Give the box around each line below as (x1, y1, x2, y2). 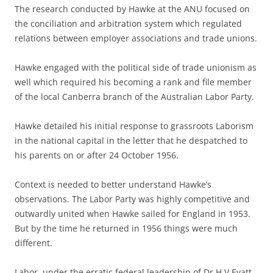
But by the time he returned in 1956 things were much (15, 222, 238, 234)
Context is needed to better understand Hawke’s (15, 179, 211, 190)
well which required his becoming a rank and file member (15, 76, 252, 88)
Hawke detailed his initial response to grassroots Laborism (15, 120, 253, 132)
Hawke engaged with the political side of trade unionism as (15, 62, 257, 73)
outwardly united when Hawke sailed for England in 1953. (15, 208, 250, 219)
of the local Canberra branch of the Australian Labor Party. (15, 91, 254, 102)
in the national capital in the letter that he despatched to (15, 135, 247, 146)
